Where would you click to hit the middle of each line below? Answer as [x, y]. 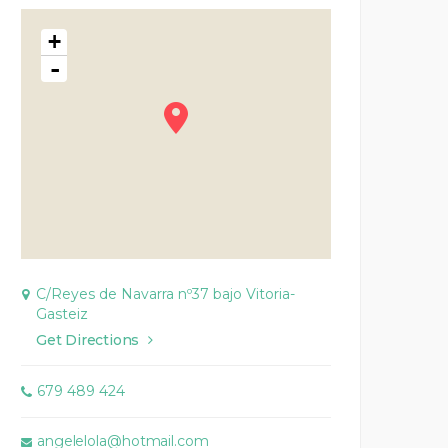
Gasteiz [62, 314]
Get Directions [88, 340]
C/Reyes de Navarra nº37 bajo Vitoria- [165, 294]
